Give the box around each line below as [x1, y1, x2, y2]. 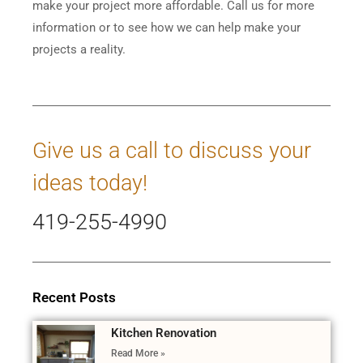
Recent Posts [32, 289, 116, 306]
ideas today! [32, 170, 147, 197]
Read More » [110, 348, 165, 360]
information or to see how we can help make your [32, 20, 301, 36]
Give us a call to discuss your [32, 138, 311, 164]
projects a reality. [32, 42, 126, 58]
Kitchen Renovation [110, 326, 216, 341]
